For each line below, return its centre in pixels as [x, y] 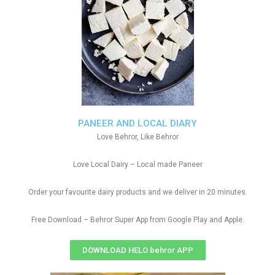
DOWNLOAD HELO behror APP [137, 250]
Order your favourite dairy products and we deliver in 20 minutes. [137, 192]
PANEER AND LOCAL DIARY [137, 123]
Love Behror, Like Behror [137, 137]
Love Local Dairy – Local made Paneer [137, 165]
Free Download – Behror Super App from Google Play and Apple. [137, 220]
